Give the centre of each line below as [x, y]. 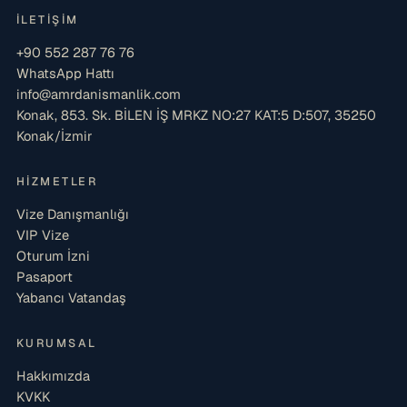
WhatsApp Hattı [65, 74]
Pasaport [45, 277]
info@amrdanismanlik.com [99, 94]
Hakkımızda [53, 376]
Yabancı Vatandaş [71, 298]
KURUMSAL [57, 343]
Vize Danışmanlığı [73, 214]
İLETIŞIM [48, 20]
